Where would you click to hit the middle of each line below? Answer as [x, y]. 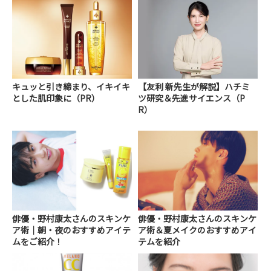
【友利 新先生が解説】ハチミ [194, 86]
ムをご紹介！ [38, 242]
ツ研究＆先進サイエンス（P [192, 98]
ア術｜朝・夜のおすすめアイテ [71, 230]
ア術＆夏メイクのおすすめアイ [198, 230]
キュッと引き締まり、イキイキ [71, 86]
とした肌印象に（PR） [56, 98]
